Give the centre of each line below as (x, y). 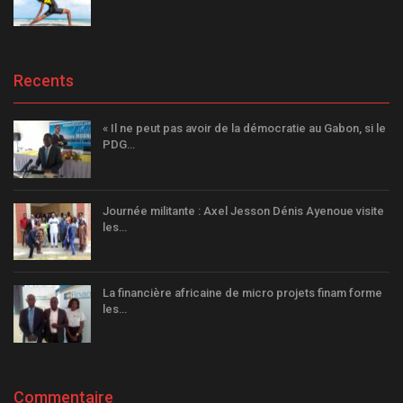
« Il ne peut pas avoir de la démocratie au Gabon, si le (244, 129)
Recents (44, 81)
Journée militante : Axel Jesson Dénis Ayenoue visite (243, 210)
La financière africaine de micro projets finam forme (242, 293)
